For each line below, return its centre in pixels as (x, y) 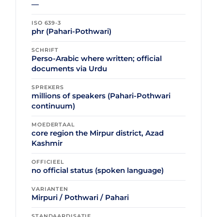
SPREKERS (48, 87)
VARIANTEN (50, 189)
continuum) (53, 106)
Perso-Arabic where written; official (97, 59)
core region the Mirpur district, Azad (98, 133)
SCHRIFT (45, 50)
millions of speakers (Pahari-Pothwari (101, 96)
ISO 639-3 (46, 23)
